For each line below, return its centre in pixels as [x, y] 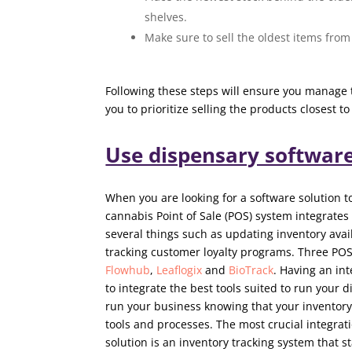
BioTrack [251, 270]
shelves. [166, 17]
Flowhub [128, 270]
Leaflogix [180, 270]
